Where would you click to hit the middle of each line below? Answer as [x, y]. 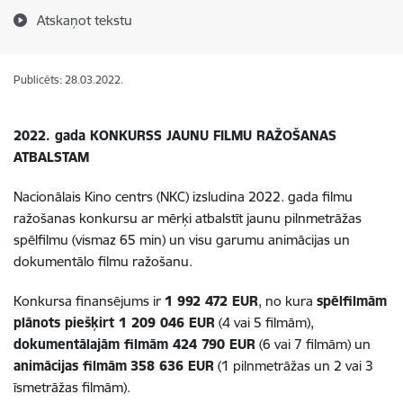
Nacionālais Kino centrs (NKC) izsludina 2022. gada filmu [183, 197]
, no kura [287, 301]
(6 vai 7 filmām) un [313, 344]
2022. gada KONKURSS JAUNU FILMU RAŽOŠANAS [175, 135]
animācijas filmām [70, 366]
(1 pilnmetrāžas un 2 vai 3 [294, 366]
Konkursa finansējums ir [89, 301]
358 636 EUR [172, 366]
